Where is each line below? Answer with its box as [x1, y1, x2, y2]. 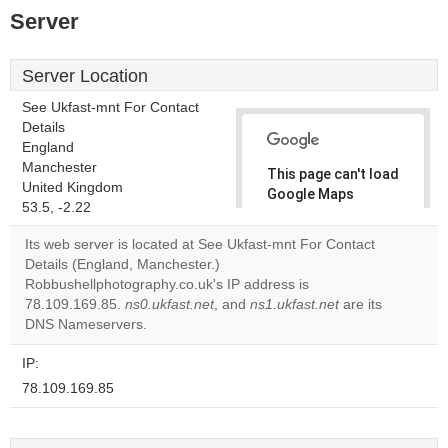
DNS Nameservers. [25, 317, 147, 332]
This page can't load [267, 166, 399, 182]
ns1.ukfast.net [250, 297, 339, 312]
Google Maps [267, 186, 354, 202]
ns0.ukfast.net [125, 297, 214, 312]
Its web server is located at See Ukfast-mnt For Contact [25, 237, 375, 252]
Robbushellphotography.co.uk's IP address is [25, 277, 309, 292]
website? [281, 284, 333, 298]
